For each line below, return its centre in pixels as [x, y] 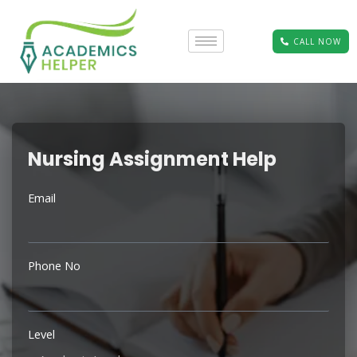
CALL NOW [317, 41]
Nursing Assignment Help [152, 159]
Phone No [54, 266]
